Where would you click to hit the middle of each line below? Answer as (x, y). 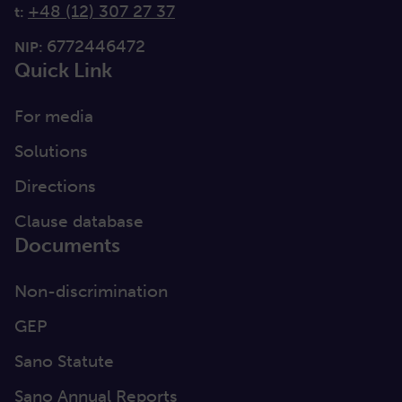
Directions (57, 187)
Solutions (51, 152)
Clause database (79, 222)
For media (54, 117)
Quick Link (63, 71)
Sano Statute (64, 362)
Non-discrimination (91, 292)
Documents (67, 246)
